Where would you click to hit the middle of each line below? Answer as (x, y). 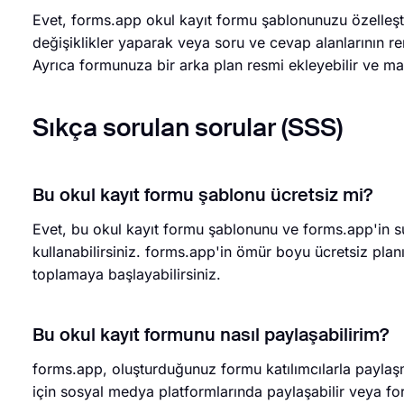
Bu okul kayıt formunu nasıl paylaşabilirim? (211, 336)
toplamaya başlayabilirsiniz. (127, 274)
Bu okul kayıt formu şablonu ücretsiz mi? (202, 197)
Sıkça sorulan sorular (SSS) (188, 129)
